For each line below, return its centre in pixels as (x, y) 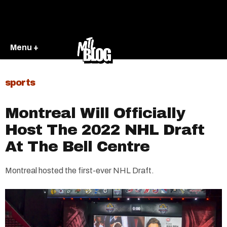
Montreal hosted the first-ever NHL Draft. (80, 171)
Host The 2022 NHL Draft (105, 130)
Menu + (24, 47)
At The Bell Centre (77, 146)
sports (20, 83)
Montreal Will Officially (95, 113)
